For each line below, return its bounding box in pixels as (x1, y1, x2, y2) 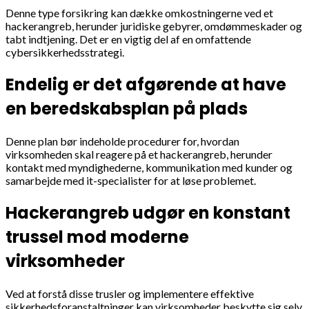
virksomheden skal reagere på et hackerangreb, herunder (6, 147, 272, 161)
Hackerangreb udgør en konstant (6, 201, 290, 224)
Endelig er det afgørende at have (6, 72, 286, 96)
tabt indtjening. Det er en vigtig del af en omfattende (6, 32, 251, 46)
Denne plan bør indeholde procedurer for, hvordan (6, 134, 239, 148)
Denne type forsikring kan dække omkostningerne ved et (6, 6, 273, 19)
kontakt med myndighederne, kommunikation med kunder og (6, 160, 292, 174)
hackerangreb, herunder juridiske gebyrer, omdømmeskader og (6, 19, 302, 32)
